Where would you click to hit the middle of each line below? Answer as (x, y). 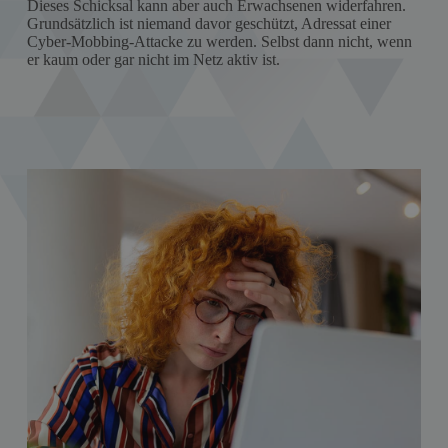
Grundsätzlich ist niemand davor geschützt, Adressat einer (208, 23)
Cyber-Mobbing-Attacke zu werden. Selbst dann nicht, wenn (219, 41)
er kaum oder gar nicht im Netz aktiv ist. (153, 59)
